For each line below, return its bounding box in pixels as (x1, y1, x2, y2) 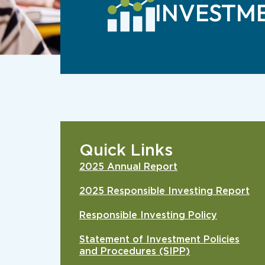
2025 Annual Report (79, 162, 177, 172)
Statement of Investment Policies (79, 234, 240, 244)
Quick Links (79, 143, 173, 159)
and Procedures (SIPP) (79, 246, 190, 256)
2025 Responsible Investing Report (79, 186, 250, 196)
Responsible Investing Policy (79, 211, 217, 220)
